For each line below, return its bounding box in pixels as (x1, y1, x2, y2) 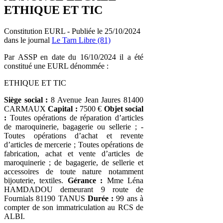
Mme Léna (103, 176, 144, 185)
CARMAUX (4, 104, 48, 113)
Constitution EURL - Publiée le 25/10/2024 (4, 26, 140, 35)
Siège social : (4, 95, 51, 104)
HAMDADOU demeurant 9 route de (4, 185, 143, 194)
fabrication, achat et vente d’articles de (4, 149, 143, 158)
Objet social (104, 104, 144, 113)
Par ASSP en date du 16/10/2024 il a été (4, 52, 143, 61)
